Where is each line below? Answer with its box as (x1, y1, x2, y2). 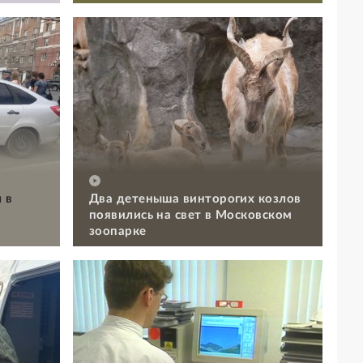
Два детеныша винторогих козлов (89, 192, 301, 205)
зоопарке (89, 224, 147, 237)
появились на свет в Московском (89, 208, 293, 221)
